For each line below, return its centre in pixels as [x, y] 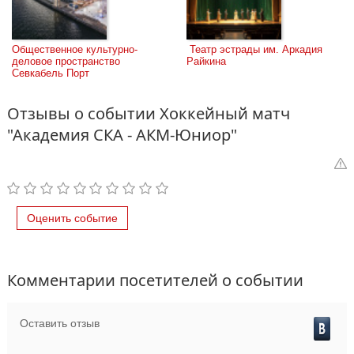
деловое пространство [66, 61]
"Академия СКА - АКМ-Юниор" [122, 135]
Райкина [206, 61]
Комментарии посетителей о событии [155, 280]
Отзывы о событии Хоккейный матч [149, 113]
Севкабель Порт [51, 73]
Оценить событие [72, 218]
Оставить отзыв [60, 323]
